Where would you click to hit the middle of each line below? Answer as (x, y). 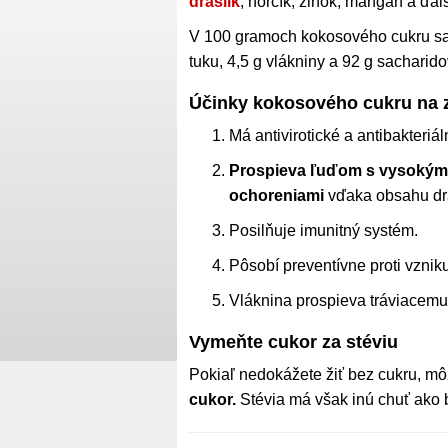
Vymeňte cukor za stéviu (293, 341)
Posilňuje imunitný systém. (323, 230)
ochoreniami (276, 195)
